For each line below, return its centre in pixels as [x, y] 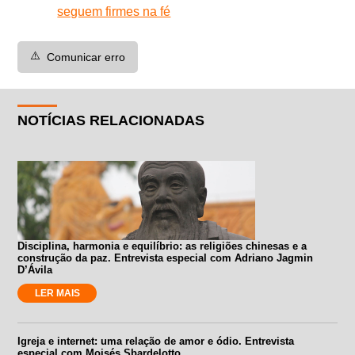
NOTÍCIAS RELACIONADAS [111, 120]
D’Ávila [35, 269]
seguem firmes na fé [114, 11]
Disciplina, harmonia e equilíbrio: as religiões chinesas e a [162, 246]
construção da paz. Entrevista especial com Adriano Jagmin [166, 258]
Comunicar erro [86, 57]
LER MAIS [57, 293]
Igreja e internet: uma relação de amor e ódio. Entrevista [156, 341]
